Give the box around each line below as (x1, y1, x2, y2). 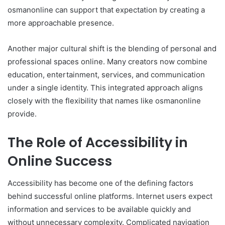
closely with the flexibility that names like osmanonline (8, 95, 201, 105)
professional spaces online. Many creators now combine (8, 56, 207, 66)
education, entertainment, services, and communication (8, 69, 205, 79)
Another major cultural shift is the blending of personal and (8, 43, 216, 53)
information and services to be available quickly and (8, 204, 191, 214)
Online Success (8, 151, 112, 170)
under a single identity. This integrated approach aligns (8, 82, 203, 92)
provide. (8, 108, 37, 119)
